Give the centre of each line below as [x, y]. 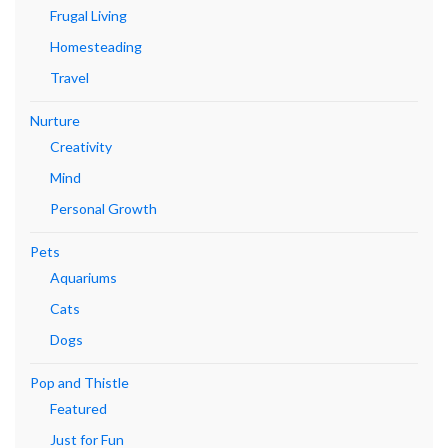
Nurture [55, 120]
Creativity [81, 146]
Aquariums [83, 277]
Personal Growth [103, 208]
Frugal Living [88, 15]
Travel [69, 77]
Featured [78, 408]
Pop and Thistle [79, 382]
